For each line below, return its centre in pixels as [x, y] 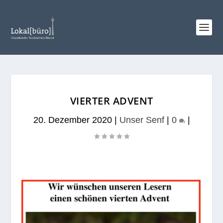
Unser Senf [142, 120]
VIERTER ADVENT [111, 101]
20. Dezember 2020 [72, 120]
